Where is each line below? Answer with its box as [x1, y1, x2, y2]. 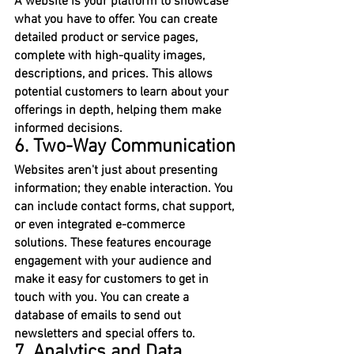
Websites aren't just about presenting [14, 163, 220, 179]
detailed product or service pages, [14, 30, 201, 47]
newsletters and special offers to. [14, 326, 195, 343]
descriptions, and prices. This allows [14, 66, 216, 83]
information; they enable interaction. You [14, 181, 236, 198]
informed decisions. [14, 121, 122, 137]
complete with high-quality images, [14, 48, 208, 65]
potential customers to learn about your [14, 85, 232, 101]
